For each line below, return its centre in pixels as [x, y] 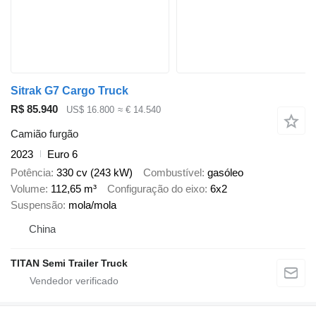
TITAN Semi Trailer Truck [69, 263]
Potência [31, 173]
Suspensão [37, 205]
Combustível [172, 173]
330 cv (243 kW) [95, 173]
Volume [28, 189]
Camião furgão [44, 133]
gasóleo [225, 173]
